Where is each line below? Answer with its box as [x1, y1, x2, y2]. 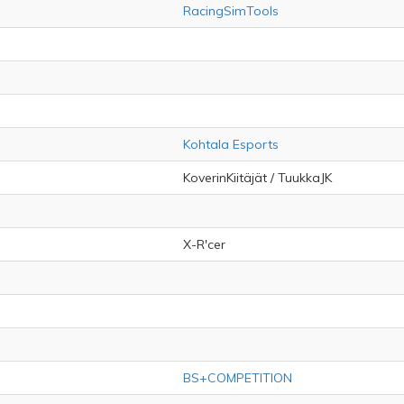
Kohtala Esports [183, 136, 279, 152]
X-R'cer [183, 236, 225, 252]
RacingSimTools [183, 3, 279, 19]
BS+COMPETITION [183, 370, 292, 386]
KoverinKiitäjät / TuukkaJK [183, 170, 332, 186]
